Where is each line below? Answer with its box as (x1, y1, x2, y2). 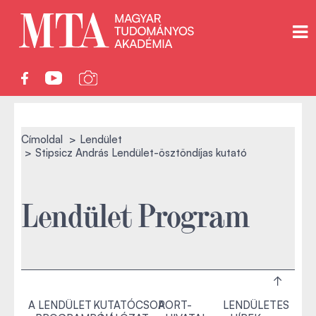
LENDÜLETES (223, 298, 289, 312)
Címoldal (21, 133, 63, 146)
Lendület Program (21, 195, 250, 233)
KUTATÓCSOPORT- (93, 298, 192, 312)
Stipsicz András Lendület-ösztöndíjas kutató (35, 146, 247, 159)
